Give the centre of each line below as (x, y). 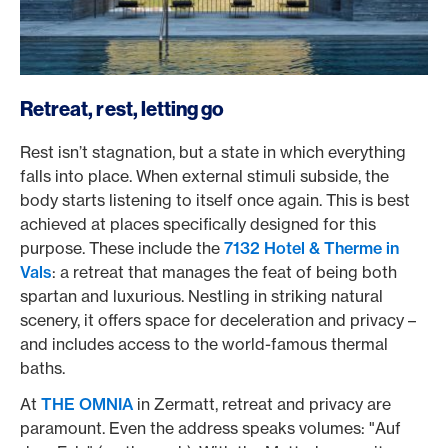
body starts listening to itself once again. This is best (215, 200)
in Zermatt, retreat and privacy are (262, 404)
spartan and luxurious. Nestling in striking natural (201, 296)
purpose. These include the (122, 248)
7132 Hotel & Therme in (311, 248)
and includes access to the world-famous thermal (204, 344)
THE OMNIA (87, 404)
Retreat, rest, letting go (122, 108)
